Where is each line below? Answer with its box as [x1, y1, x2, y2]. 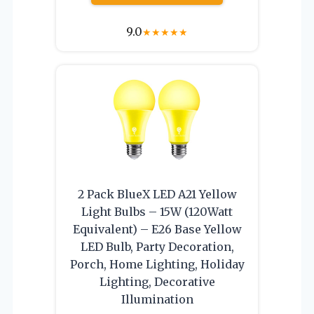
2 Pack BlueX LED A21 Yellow [77, 186, 237, 201]
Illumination [121, 292, 193, 306]
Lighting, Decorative [99, 274, 215, 289]
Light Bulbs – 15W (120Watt [81, 204, 233, 219]
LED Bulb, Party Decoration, [80, 239, 234, 254]
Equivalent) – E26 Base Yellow [72, 221, 242, 236]
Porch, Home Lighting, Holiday [69, 257, 245, 271]
